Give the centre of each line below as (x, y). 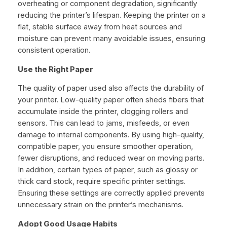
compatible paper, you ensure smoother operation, (105, 147)
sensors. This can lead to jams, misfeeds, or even (103, 123)
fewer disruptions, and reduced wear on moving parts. (111, 158)
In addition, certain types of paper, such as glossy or (107, 170)
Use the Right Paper (55, 69)
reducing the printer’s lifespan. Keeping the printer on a (111, 15)
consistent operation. (54, 50)
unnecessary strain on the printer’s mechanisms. (100, 205)
